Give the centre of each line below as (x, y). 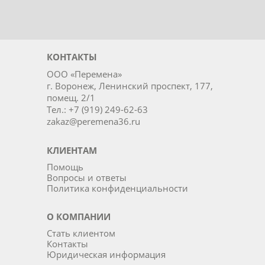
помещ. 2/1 (71, 97)
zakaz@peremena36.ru (93, 121)
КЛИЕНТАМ (72, 150)
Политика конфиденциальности (117, 188)
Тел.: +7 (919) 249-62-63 (97, 109)
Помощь (65, 167)
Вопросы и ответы (87, 177)
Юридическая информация (106, 254)
